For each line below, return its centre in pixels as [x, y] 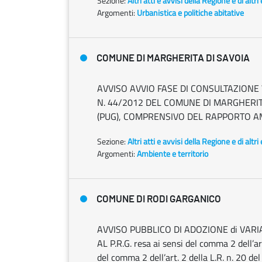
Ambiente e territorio [173, 154]
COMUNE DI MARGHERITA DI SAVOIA [173, 58]
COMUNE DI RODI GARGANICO [159, 199]
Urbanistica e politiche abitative [190, 13]
